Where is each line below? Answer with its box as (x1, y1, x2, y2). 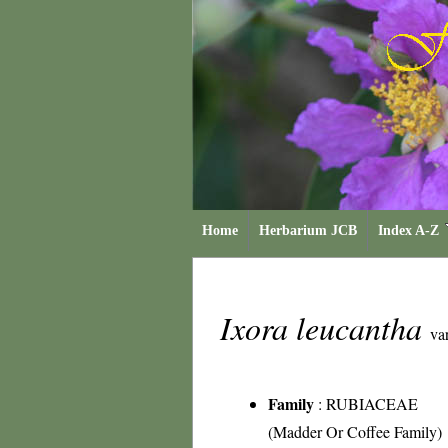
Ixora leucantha (220, 306, 430, 349)
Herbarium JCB (259, 223, 357, 238)
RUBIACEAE (326, 393, 418, 414)
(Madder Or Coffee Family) (268, 421, 442, 442)
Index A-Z (378, 223, 439, 238)
